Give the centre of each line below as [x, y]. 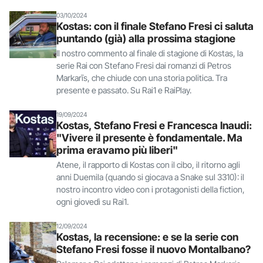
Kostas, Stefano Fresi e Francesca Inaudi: [154, 125]
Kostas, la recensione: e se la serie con [147, 237]
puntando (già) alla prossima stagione [146, 38]
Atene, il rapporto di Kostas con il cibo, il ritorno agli [148, 164]
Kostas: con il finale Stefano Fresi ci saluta [155, 26]
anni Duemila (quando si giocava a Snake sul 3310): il [150, 177]
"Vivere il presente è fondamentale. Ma [149, 137]
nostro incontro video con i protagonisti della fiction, [151, 189]
